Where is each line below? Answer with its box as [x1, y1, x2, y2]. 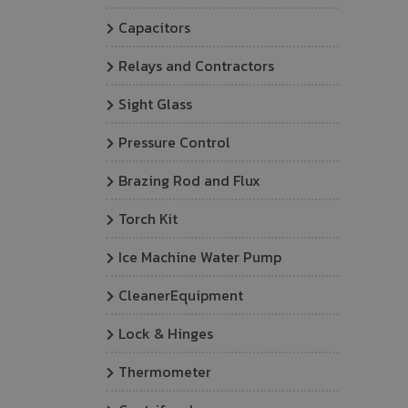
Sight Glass [118, 93, 192, 115]
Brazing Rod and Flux [118, 169, 260, 191]
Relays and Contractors [118, 55, 274, 76]
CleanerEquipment [118, 284, 243, 306]
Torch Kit [118, 208, 178, 229]
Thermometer [118, 361, 211, 382]
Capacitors [118, 16, 190, 38]
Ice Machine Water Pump [118, 246, 281, 268]
